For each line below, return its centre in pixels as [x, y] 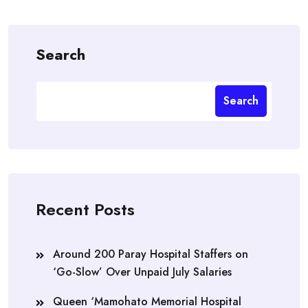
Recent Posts [85, 209]
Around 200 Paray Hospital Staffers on [151, 254]
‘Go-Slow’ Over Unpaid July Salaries [142, 272]
